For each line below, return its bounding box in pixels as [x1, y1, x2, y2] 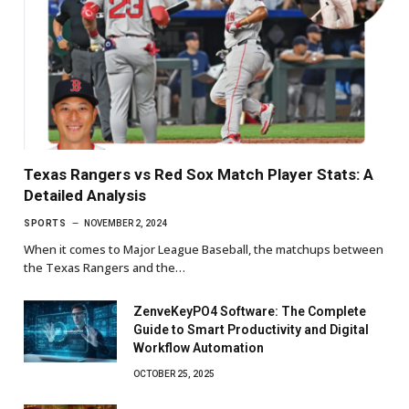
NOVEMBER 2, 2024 [84, 217, 167, 228]
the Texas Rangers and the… [24, 258, 185, 276]
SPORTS [24, 217, 66, 228]
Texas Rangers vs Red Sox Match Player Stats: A [24, 164, 373, 184]
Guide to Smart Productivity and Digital [133, 321, 369, 337]
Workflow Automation [133, 340, 264, 355]
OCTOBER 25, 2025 [133, 368, 215, 379]
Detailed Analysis [24, 185, 146, 204]
